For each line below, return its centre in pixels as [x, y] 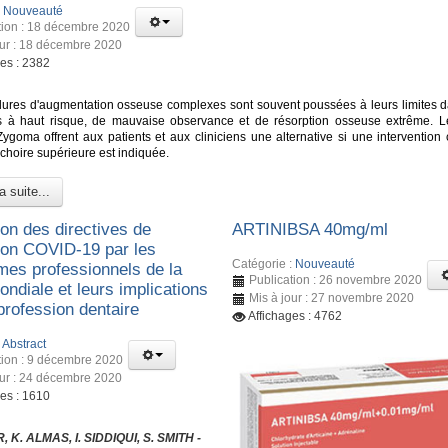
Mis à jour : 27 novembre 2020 [332, 297]
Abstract [24, 343]
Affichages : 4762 [295, 315]
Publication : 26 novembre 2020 [336, 279]
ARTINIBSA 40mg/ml [310, 230]
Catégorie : [264, 263]
